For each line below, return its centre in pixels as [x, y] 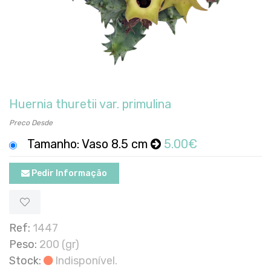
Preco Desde [31, 122]
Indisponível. [85, 260]
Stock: [25, 260]
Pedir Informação [68, 173]
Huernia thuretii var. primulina [90, 104]
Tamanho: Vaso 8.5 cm [88, 144]
